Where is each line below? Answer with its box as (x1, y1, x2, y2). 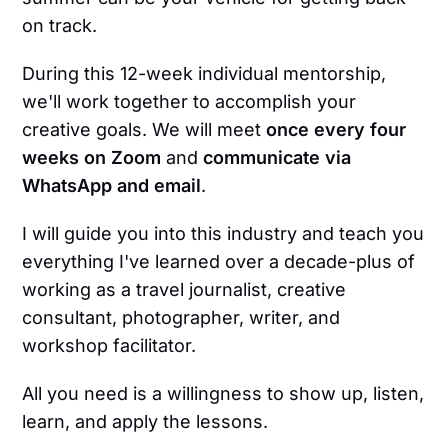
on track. (22, 15, 98, 37)
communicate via (203, 147, 352, 169)
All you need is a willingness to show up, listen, (22, 383, 425, 405)
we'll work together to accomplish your (22, 91, 357, 113)
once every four (266, 119, 407, 141)
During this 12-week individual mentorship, (22, 63, 387, 85)
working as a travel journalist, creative (22, 279, 347, 301)
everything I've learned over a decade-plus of (22, 251, 416, 273)
